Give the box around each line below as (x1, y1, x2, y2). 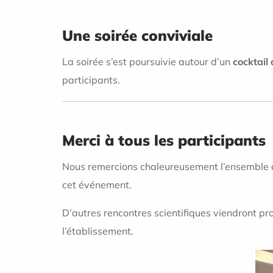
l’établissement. (62, 224, 133, 237)
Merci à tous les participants (62, 131, 266, 150)
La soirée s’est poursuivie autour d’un (62, 55, 233, 68)
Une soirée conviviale (62, 26, 213, 45)
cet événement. (62, 178, 132, 191)
